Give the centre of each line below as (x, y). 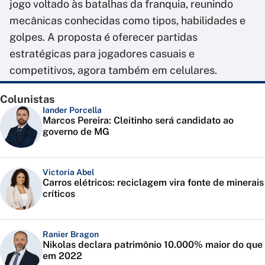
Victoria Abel (68, 172)
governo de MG (76, 132)
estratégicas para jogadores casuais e (102, 54)
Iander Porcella (72, 110)
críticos (59, 194)
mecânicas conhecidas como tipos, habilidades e (127, 21)
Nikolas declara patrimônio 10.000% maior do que (153, 245)
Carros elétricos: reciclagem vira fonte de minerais (153, 183)
